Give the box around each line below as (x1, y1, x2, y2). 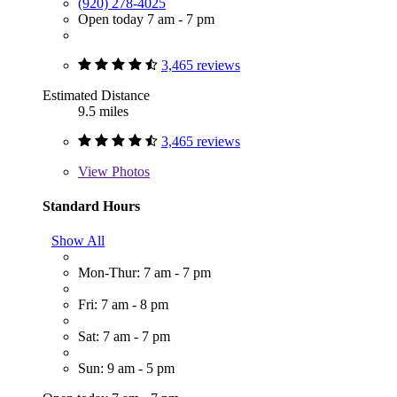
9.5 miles (78, 103, 128, 119)
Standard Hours (43, 198, 140, 214)
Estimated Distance (43, 87, 150, 103)
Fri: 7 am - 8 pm (78, 297, 168, 313)
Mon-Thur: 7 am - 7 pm (78, 265, 211, 281)
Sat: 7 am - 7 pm (78, 329, 170, 345)
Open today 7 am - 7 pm (78, 11, 214, 27)
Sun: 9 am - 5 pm (78, 361, 175, 377)
